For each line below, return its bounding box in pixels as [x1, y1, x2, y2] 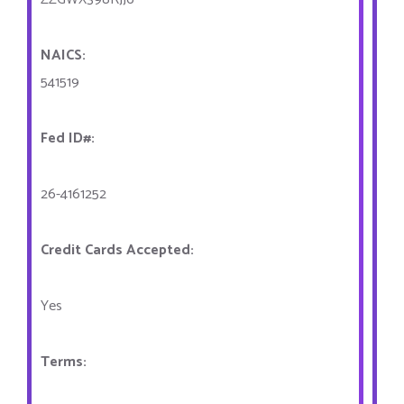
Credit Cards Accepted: [41, 238, 197, 262]
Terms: [41, 350, 90, 374]
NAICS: [41, 43, 86, 68]
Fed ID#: [41, 126, 95, 151]
